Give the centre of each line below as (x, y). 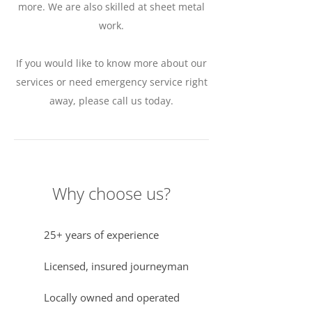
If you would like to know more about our (111, 63)
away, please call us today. (111, 101)
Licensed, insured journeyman (115, 266)
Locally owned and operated (110, 297)
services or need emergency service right (111, 82)
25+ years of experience (100, 235)
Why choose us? (111, 193)
